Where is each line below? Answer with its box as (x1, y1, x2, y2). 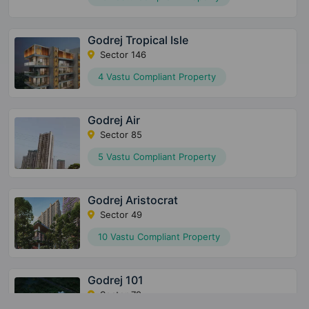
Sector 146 (97, 49, 146, 61)
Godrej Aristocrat (87, 193, 178, 208)
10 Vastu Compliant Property (97, 231, 220, 243)
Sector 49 (97, 209, 142, 221)
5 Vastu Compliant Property (97, 151, 216, 163)
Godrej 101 (87, 273, 143, 288)
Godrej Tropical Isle (87, 33, 188, 48)
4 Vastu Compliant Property (97, 71, 216, 83)
